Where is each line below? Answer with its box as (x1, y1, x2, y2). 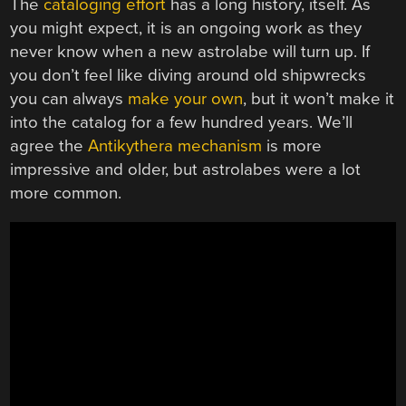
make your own (128, 89, 244, 110)
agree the (10, 136, 89, 157)
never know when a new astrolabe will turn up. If (10, 42, 371, 63)
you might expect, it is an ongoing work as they (10, 18, 362, 39)
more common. (10, 183, 122, 204)
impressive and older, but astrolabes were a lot (10, 159, 362, 180)
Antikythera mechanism (88, 136, 263, 157)
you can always (10, 89, 129, 110)
